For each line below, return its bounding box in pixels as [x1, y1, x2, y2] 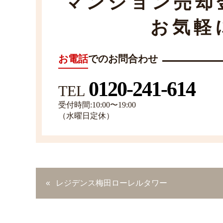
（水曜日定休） [58, 111, 114, 120]
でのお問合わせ [88, 53, 158, 64]
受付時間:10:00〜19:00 [58, 101, 136, 109]
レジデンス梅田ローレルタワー [56, 179, 167, 187]
